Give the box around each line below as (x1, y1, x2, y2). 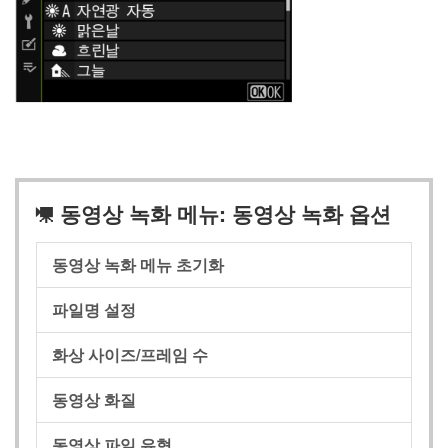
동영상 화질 (52, 388, 136, 412)
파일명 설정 (52, 298, 136, 322)
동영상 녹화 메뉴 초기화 (52, 253, 224, 277)
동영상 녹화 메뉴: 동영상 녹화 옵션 (54, 197, 391, 228)
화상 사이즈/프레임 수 (52, 343, 208, 367)
